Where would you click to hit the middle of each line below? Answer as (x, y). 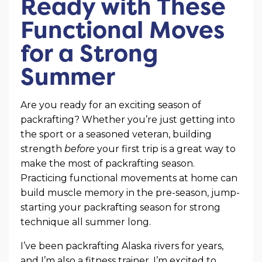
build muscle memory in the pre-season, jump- (130, 193)
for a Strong (89, 53)
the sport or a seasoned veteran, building (116, 135)
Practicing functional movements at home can (129, 178)
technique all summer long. (86, 222)
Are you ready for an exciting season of (111, 105)
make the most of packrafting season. (108, 164)
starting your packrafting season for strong (120, 208)
